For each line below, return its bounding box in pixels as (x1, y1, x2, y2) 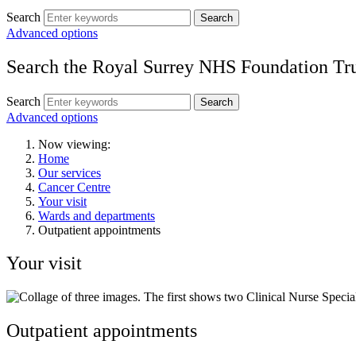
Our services (38, 165, 101, 180)
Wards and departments (38, 208, 155, 222)
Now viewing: (38, 137, 110, 151)
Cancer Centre (38, 180, 110, 194)
